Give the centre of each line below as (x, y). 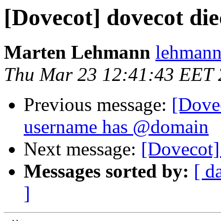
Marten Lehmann (77, 52)
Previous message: (98, 105)
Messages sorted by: (106, 171)
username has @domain (116, 127)
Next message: (82, 149)
